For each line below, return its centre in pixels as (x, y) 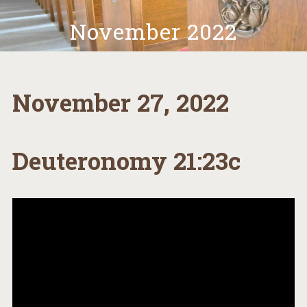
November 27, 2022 (120, 102)
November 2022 (153, 31)
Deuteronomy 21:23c (126, 160)
